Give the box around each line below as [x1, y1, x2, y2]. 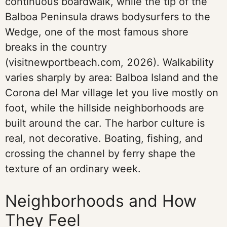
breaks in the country [5, 41, 107, 53]
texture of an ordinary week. [5, 163, 141, 175]
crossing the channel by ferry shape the [5, 147, 196, 160]
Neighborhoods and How [5, 191, 197, 211]
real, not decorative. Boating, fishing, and [5, 132, 203, 144]
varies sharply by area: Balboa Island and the [5, 71, 218, 84]
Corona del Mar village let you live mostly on [5, 87, 218, 99]
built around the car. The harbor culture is [5, 117, 205, 129]
